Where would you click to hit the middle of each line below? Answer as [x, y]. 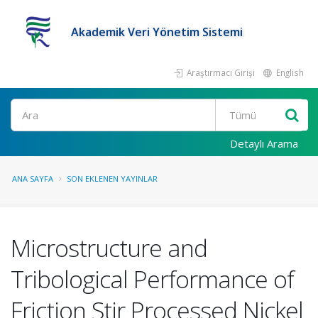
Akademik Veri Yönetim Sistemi [157, 32]
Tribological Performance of [152, 279]
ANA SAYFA [33, 179]
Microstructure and [109, 248]
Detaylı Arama [264, 143]
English [289, 72]
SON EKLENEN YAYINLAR [112, 179]
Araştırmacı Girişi [220, 72]
